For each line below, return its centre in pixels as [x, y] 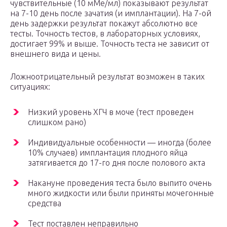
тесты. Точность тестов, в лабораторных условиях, [105, 34]
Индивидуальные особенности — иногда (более [120, 143]
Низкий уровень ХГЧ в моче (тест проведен [111, 112]
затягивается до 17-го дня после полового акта [117, 163]
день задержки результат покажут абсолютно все [104, 24]
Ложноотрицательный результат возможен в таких [107, 77]
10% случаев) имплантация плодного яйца [108, 153]
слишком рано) [57, 122]
